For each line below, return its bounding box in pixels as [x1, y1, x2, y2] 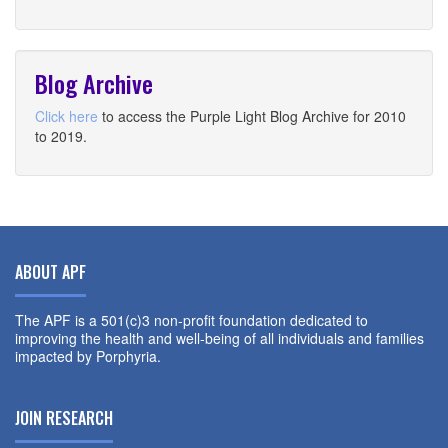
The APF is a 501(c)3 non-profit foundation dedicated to [15, 310, 368, 330]
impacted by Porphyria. [15, 346, 161, 366]
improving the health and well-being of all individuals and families [15, 328, 424, 348]
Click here [35, 106, 98, 126]
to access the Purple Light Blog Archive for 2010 [98, 106, 406, 126]
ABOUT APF [15, 260, 86, 284]
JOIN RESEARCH [15, 406, 113, 430]
